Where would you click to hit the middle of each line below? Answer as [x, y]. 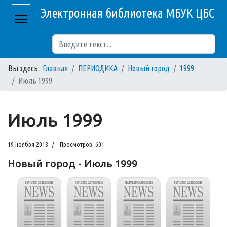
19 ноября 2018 [28, 144]
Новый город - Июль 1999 [72, 163]
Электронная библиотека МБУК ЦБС [127, 13]
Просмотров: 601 [82, 144]
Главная [55, 68]
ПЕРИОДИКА [98, 68]
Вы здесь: [25, 68]
